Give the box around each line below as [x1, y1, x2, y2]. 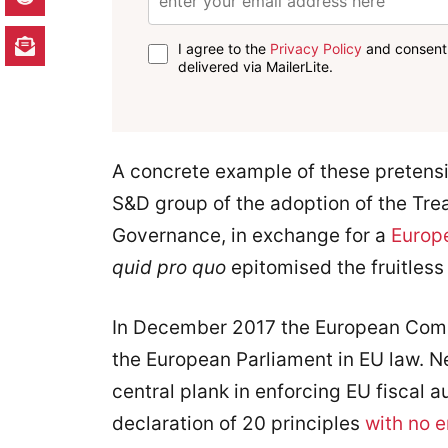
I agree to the [178, 39, 271, 57]
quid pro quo [112, 255, 226, 279]
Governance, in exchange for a [112, 223, 391, 247]
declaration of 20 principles [112, 412, 365, 435]
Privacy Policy [270, 39, 363, 57]
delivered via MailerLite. [178, 57, 334, 75]
